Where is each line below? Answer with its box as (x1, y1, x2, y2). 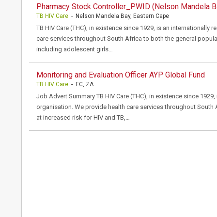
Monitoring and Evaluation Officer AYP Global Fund (36, 70, 205, 79)
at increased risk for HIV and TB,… (36, 114, 130, 121)
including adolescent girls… (36, 46, 113, 53)
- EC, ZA (68, 81, 93, 88)
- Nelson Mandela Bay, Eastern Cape (68, 13, 169, 19)
